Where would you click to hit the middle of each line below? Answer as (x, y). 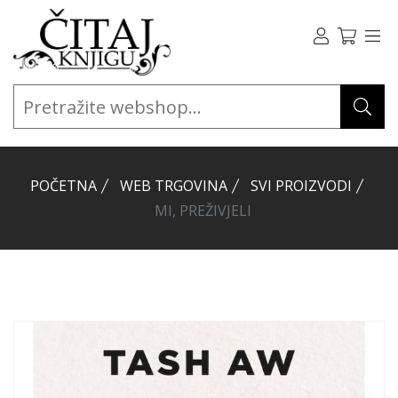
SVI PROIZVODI (301, 186)
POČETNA (64, 186)
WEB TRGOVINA (174, 186)
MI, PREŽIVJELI (203, 211)
